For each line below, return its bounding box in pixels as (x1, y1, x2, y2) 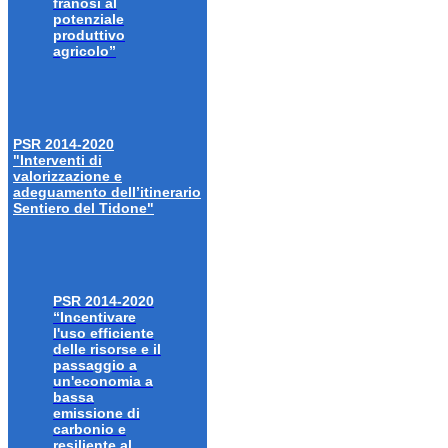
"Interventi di (13, 152, 102, 169)
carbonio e (53, 421, 126, 438)
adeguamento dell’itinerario (13, 184, 201, 201)
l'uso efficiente (53, 325, 154, 342)
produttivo (53, 27, 125, 44)
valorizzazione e (13, 168, 122, 185)
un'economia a (53, 373, 153, 390)
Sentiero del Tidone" (13, 200, 154, 217)
